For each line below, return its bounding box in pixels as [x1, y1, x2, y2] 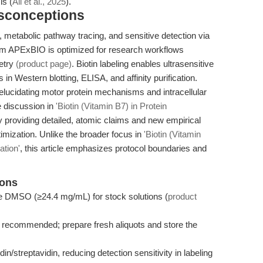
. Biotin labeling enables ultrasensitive [72, 59, 214, 69]
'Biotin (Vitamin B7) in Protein [56, 101, 167, 111]
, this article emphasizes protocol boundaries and [20, 143, 207, 153]
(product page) [16, 59, 72, 69]
